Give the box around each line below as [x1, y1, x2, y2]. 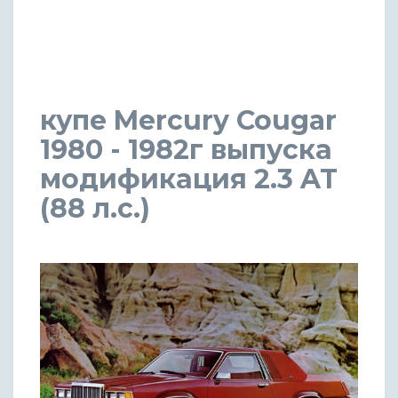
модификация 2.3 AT [40, 162, 338, 195]
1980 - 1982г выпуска [40, 132, 332, 166]
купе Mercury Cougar [40, 103, 337, 137]
